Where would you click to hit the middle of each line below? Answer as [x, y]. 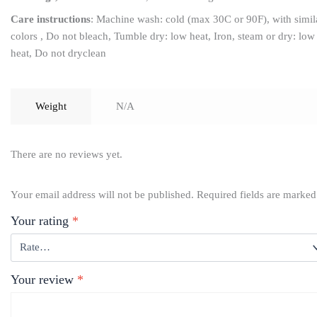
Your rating [41, 220]
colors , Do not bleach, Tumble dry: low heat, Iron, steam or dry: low [163, 36]
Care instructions [51, 19]
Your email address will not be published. [102, 194]
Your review [44, 279]
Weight [51, 106]
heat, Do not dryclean [58, 53]
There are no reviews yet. [67, 155]
